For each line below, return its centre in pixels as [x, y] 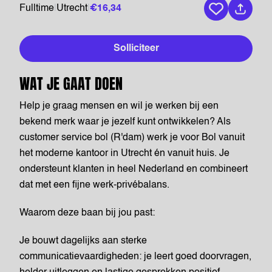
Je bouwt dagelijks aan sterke [83, 241]
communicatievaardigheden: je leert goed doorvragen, [135, 257]
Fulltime [37, 8]
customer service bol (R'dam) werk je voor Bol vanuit [132, 138]
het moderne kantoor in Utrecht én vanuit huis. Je [124, 154]
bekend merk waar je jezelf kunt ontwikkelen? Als [125, 122]
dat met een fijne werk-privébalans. [94, 185]
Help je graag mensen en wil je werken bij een [119, 106]
